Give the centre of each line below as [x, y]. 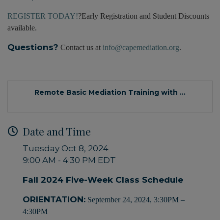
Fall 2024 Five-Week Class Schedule [103, 180]
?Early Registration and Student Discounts [144, 16]
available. [23, 28]
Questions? [33, 47]
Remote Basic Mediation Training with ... [110, 93]
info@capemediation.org [141, 48]
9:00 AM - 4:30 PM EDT [69, 160]
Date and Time [57, 131]
